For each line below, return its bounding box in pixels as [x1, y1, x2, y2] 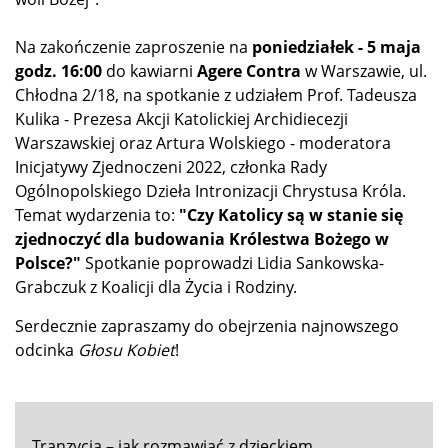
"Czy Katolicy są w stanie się [179, 203, 403, 226]
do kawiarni [102, 59, 197, 82]
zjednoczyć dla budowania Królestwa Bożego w [15, 227, 389, 250]
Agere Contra [197, 59, 301, 82]
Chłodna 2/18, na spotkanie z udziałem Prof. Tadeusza [15, 83, 417, 106]
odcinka [15, 338, 78, 361]
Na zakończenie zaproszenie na [15, 35, 252, 58]
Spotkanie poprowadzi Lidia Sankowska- [85, 251, 384, 274]
